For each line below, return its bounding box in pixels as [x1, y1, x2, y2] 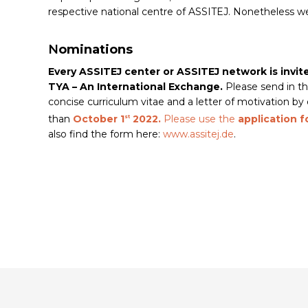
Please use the [164, 112, 238, 125]
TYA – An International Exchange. [48, 80, 225, 93]
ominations [58, 42, 133, 58]
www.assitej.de [163, 127, 234, 140]
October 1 [73, 112, 124, 125]
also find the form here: [48, 127, 163, 140]
